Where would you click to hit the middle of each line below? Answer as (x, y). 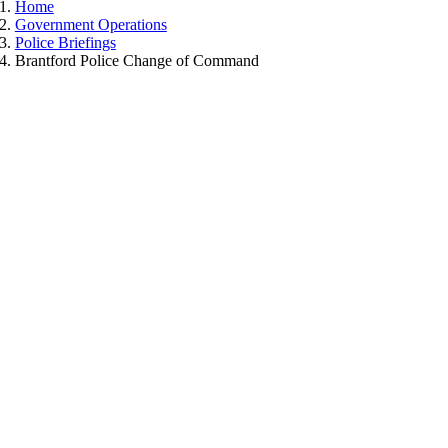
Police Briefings (65, 42)
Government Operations (90, 24)
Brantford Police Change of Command (136, 60)
